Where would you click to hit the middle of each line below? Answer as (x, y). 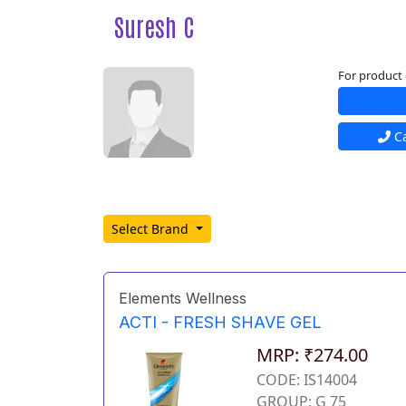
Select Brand (152, 229)
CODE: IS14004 (307, 380)
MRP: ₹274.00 (313, 355)
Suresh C (154, 26)
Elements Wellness (183, 299)
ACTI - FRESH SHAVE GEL (220, 322)
